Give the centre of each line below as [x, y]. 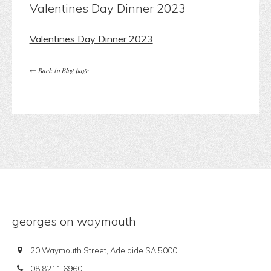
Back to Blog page [62, 71]
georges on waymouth [74, 221]
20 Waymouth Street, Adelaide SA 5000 [104, 251]
